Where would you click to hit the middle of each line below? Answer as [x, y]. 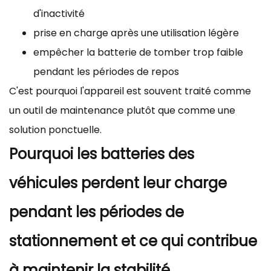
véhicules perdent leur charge [118, 183]
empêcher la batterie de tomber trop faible [138, 52]
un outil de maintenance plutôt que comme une [122, 110]
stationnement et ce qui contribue [133, 241]
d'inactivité [59, 13]
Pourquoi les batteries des [102, 154]
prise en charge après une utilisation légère [136, 33]
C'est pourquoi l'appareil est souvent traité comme [130, 91]
